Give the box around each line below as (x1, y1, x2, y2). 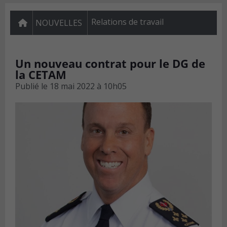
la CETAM (15, 67, 66, 83)
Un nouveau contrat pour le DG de (15, 56, 205, 71)
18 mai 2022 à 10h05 (50, 81, 127, 92)
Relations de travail (91, 16, 164, 28)
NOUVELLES (35, 17, 82, 29)
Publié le (15, 81, 48, 92)
